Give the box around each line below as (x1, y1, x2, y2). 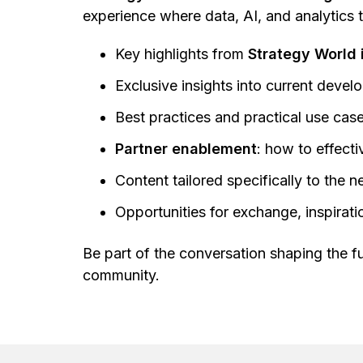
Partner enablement (115, 140, 258, 157)
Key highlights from (115, 45, 249, 62)
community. (83, 267, 160, 284)
